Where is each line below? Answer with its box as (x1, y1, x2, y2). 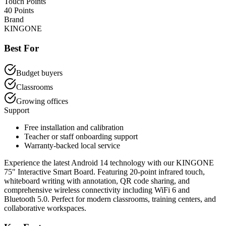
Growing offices (16, 96, 68, 105)
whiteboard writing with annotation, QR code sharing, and (4, 176, 190, 185)
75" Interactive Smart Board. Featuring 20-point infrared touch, (4, 167, 205, 176)
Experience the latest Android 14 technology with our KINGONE (4, 158, 214, 167)
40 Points (4, 6, 34, 15)
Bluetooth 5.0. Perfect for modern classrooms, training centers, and (4, 194, 216, 203)
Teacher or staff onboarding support (24, 132, 138, 141)
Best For (4, 43, 39, 54)
